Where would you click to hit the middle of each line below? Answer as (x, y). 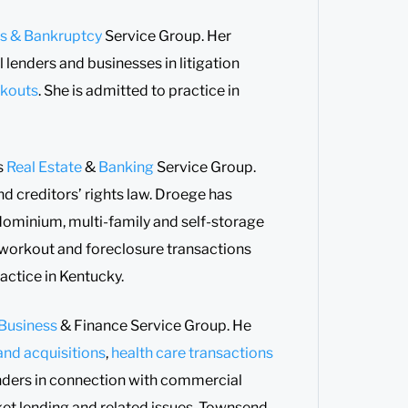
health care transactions (192, 352)
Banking (127, 167)
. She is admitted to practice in (139, 90)
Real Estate (44, 167)
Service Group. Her (167, 36)
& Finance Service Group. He (156, 325)
